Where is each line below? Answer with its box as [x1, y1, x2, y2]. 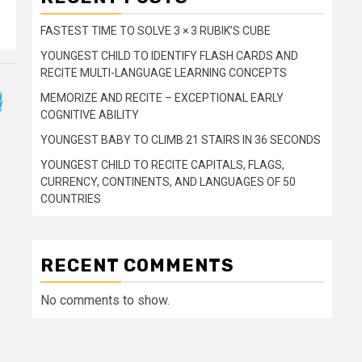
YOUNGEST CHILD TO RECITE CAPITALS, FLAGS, [40, 158, 284, 171]
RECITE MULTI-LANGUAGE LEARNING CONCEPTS [40, 66, 287, 79]
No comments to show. [40, 293, 170, 308]
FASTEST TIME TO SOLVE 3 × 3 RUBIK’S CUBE [40, 24, 271, 37]
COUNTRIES [40, 192, 101, 205]
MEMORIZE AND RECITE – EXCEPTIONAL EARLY [40, 91, 284, 104]
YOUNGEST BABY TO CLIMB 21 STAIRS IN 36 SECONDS [40, 133, 321, 146]
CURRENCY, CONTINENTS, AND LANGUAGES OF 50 [40, 175, 296, 188]
